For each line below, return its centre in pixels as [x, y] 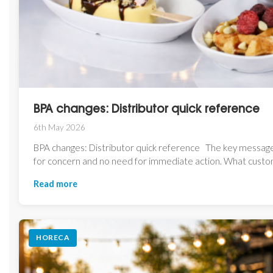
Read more [55, 183]
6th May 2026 [59, 127]
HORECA [53, 238]
